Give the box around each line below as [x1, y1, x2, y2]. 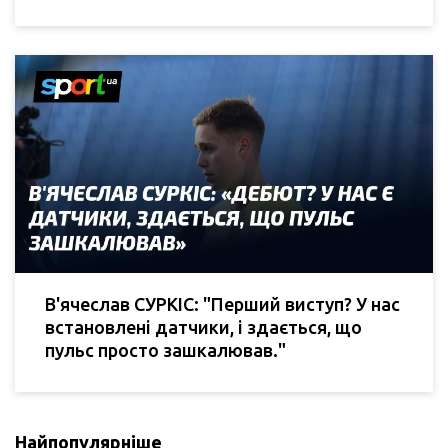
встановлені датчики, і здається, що [45, 317, 362, 338]
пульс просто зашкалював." [45, 340, 286, 361]
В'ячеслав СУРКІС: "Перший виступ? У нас [45, 294, 400, 315]
